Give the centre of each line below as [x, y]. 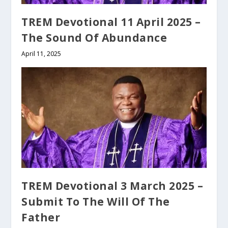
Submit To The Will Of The [96, 202]
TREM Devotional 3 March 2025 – [112, 186]
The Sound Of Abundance [94, 38]
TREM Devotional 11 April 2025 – [111, 22]
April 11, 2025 [41, 54]
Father [41, 218]
